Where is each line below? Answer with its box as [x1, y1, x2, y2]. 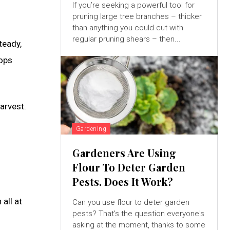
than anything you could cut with [72, 23, 183, 33]
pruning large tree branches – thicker [72, 12, 202, 22]
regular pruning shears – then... [72, 34, 181, 44]
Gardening [75, 125, 107, 133]
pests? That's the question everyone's [72, 209, 204, 219]
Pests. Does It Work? [72, 175, 173, 189]
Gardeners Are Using [72, 146, 176, 160]
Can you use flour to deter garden [72, 198, 189, 207]
